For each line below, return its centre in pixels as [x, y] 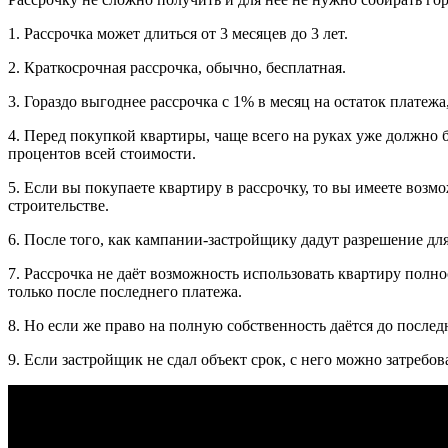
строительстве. [58, 206]
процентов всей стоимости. [102, 154]
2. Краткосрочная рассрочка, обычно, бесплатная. [177, 68]
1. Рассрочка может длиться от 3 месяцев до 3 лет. [178, 34]
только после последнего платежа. [125, 292]
